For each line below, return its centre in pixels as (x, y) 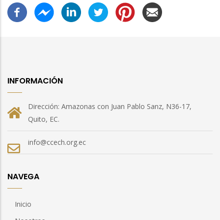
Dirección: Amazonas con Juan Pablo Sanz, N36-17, (110, 106)
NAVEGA (23, 176)
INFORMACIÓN (35, 81)
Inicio (23, 204)
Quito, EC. (44, 119)
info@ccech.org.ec (57, 142)
